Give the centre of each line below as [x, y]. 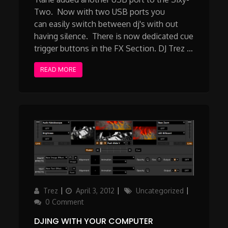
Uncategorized [160, 190]
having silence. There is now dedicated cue [114, 36]
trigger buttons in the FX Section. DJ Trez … [114, 48]
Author [45, 190]
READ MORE [59, 69]
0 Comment [65, 202]
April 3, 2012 [95, 190]
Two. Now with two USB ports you [100, 11]
